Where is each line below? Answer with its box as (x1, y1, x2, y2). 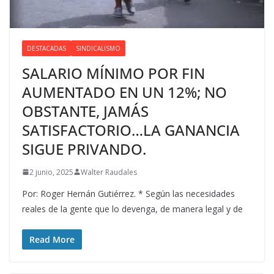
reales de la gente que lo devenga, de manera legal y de (22, 202, 243, 215)
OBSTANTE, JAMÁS (22, 100, 149, 121)
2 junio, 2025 (29, 166, 73, 177)
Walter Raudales (81, 166, 137, 177)
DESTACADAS (27, 43, 66, 53)
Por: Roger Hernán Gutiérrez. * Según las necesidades (22, 187, 235, 199)
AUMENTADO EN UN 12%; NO (22, 81, 227, 102)
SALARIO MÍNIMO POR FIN (22, 62, 205, 83)
